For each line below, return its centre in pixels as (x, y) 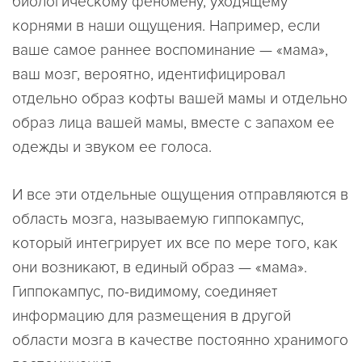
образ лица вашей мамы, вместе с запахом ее (173, 123)
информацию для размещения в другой (152, 316)
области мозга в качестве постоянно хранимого (180, 340)
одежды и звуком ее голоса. (112, 147)
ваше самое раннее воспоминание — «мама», (170, 51)
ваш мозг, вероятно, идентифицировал (149, 75)
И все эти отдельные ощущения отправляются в (180, 194)
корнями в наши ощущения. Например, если (166, 26)
